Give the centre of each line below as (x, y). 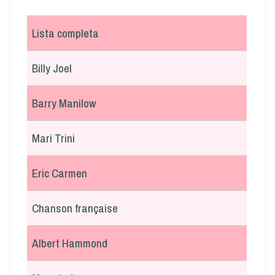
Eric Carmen (60, 173)
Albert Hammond (70, 243)
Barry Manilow (64, 103)
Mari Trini (53, 138)
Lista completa (65, 33)
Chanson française (75, 208)
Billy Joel (52, 68)
